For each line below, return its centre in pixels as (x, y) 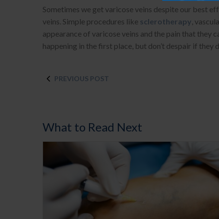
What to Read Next (92, 127)
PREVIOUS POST (82, 79)
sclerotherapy (166, 22)
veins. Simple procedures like (91, 22)
